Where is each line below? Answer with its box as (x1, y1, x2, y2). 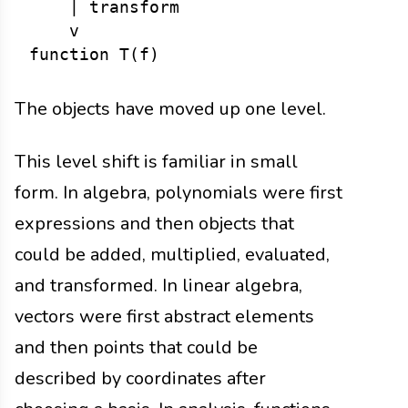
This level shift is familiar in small (15, 148, 298, 174)
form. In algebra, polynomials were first (15, 179, 342, 205)
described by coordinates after (15, 365, 266, 391)
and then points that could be (15, 334, 258, 360)
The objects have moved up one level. (15, 96, 326, 121)
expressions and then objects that (15, 210, 294, 236)
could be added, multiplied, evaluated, (15, 241, 330, 267)
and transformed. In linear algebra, (15, 272, 302, 298)
